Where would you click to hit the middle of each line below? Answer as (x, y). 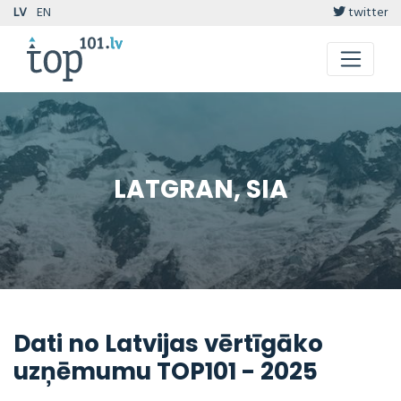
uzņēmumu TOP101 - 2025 (166, 371)
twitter (367, 13)
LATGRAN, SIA (200, 190)
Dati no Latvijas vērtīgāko (168, 343)
